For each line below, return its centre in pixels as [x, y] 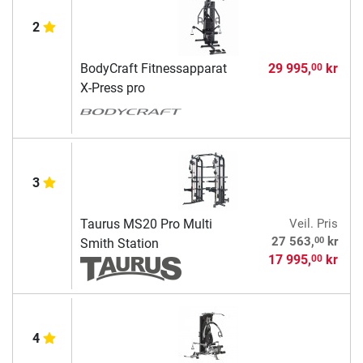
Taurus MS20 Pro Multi [146, 224]
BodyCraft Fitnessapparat [153, 69]
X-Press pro [112, 88]
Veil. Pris [313, 224]
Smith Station [119, 244]
